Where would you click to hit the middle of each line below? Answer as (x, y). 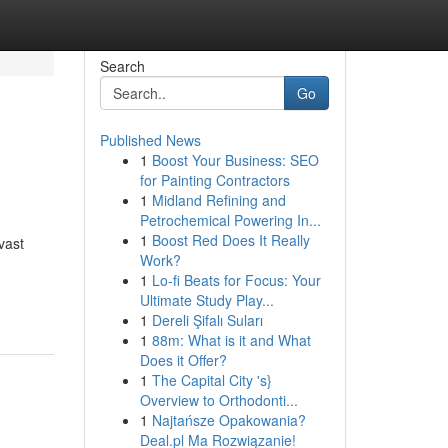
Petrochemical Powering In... (230, 220)
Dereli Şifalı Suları (207, 320)
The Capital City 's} (211, 380)
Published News (150, 140)
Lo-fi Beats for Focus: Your (236, 280)
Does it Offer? (183, 360)
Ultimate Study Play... (206, 300)
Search (122, 66)
